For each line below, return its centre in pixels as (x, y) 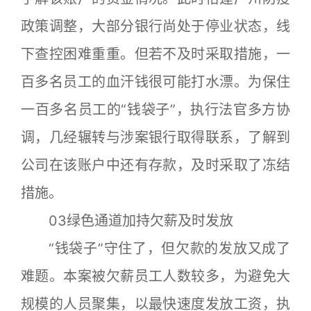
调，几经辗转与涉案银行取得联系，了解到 (155, 137)
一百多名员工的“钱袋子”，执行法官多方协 (155, 110)
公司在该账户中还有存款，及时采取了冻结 (155, 165)
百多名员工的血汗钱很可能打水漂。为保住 (155, 82)
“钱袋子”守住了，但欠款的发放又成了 (155, 249)
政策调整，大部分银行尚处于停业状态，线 (155, 26)
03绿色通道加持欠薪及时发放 (127, 221)
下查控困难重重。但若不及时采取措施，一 (155, 54)
